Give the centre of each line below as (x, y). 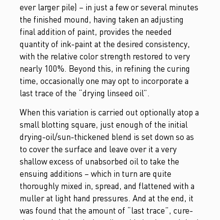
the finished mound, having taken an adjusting (102, 19)
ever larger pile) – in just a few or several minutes (109, 7)
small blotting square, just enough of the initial (104, 125)
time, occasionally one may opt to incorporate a (104, 81)
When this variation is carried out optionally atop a (109, 112)
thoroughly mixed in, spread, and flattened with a (107, 186)
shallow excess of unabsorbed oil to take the (99, 162)
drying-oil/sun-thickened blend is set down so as (107, 137)
